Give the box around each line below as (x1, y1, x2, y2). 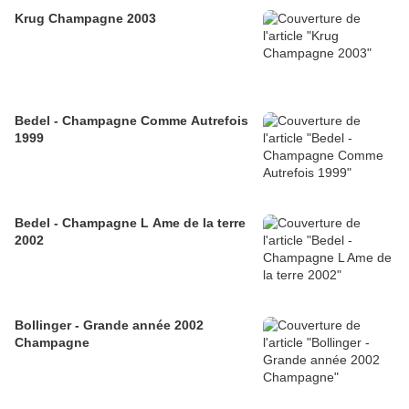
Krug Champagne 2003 (15, 11, 156, 26)
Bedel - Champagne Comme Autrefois (15, 113, 248, 129)
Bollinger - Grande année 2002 (15, 318, 204, 333)
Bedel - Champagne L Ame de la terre (15, 215, 246, 231)
